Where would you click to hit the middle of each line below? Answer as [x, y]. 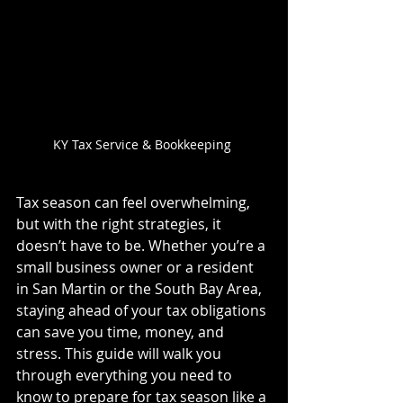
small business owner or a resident [137, 267]
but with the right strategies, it [121, 224]
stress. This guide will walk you [121, 353]
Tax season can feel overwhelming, [135, 202]
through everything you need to [126, 375]
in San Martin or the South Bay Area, [141, 288]
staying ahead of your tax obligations [143, 310]
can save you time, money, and [122, 331]
